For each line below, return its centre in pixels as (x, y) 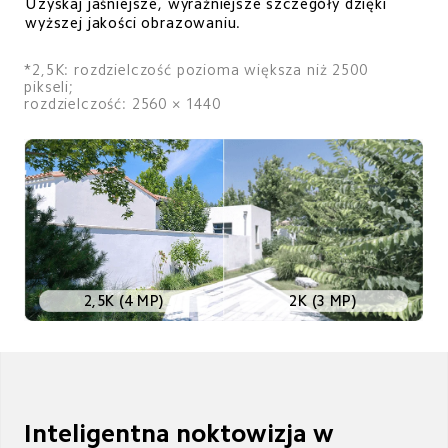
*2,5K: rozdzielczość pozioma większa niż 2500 (198, 69)
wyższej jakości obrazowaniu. (133, 22)
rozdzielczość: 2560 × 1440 (122, 103)
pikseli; (51, 86)
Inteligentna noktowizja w (182, 432)
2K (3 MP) (323, 301)
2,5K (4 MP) (124, 301)
